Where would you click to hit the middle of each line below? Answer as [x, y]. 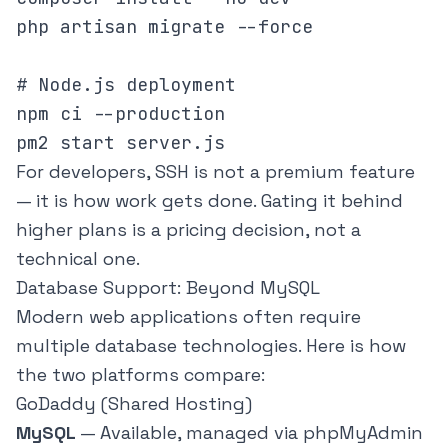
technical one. [78, 259]
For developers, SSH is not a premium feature [215, 172]
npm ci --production [120, 114]
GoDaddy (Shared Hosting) [134, 404]
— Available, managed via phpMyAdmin [249, 433]
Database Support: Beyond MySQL [168, 288]
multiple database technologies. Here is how [211, 346]
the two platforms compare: [140, 375]
